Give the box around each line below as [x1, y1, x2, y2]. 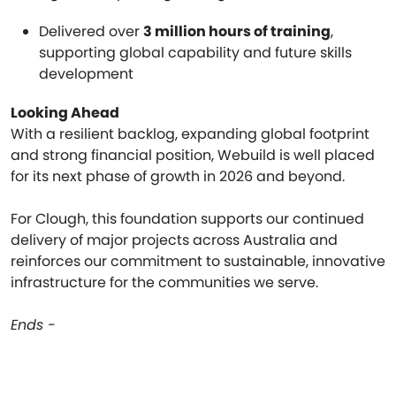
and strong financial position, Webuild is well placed [11, 145, 375, 165]
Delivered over [39, 21, 143, 42]
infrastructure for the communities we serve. [11, 272, 318, 293]
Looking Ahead [11, 103, 119, 123]
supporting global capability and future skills [39, 42, 352, 63]
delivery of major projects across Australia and [11, 230, 338, 250]
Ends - [11, 315, 56, 335]
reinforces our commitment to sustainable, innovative [11, 251, 385, 271]
